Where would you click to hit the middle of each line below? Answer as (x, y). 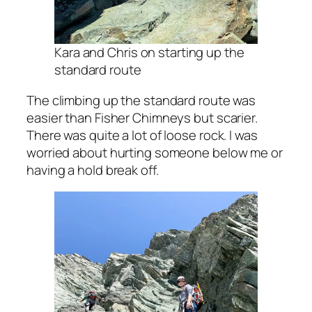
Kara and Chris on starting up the (149, 53)
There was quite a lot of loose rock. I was (142, 135)
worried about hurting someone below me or (155, 152)
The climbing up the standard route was (141, 100)
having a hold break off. (93, 170)
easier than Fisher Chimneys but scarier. (142, 117)
